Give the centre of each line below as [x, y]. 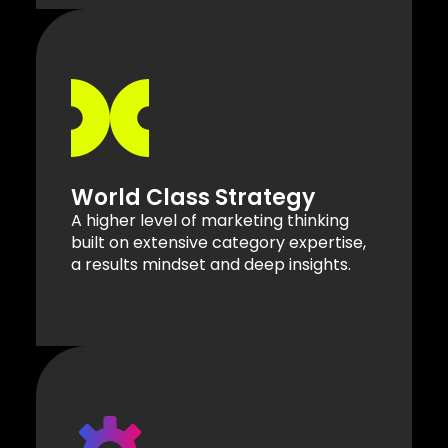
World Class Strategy [193, 197]
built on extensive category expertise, [218, 242]
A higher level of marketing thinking [210, 220]
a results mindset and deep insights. [211, 264]
